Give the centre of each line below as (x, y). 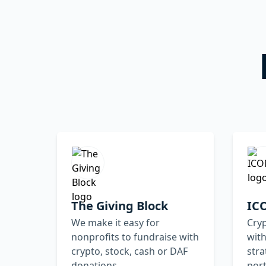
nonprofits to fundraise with (135, 237)
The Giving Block (120, 205)
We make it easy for (115, 222)
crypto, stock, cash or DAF (129, 251)
